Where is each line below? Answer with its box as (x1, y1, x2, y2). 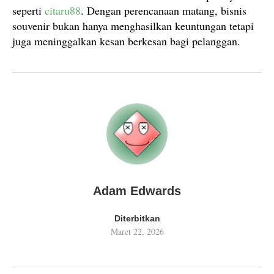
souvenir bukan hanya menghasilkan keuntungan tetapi (12, 18, 254, 33)
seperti (12, 3, 45, 18)
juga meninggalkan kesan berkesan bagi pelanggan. (12, 34, 240, 48)
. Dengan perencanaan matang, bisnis (81, 3, 246, 18)
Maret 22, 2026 (110, 226, 164, 237)
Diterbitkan (114, 213, 160, 223)
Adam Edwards (93, 184, 181, 198)
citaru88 (45, 3, 81, 18)
